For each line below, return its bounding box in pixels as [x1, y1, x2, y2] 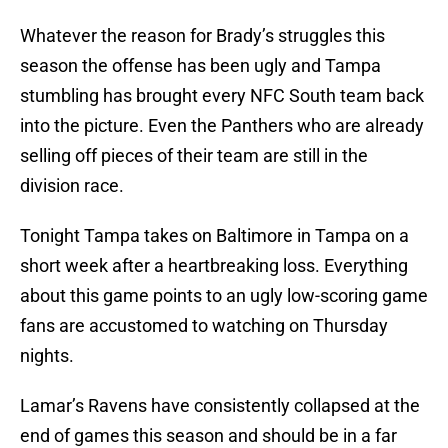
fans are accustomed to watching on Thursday [20, 315, 388, 337]
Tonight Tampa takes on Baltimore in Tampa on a [20, 225, 409, 247]
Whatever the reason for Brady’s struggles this [20, 25, 385, 47]
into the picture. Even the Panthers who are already [20, 115, 424, 137]
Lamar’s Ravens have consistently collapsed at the [20, 395, 420, 417]
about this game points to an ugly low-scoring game [20, 285, 428, 307]
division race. [20, 175, 124, 197]
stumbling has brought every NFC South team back [20, 85, 424, 107]
